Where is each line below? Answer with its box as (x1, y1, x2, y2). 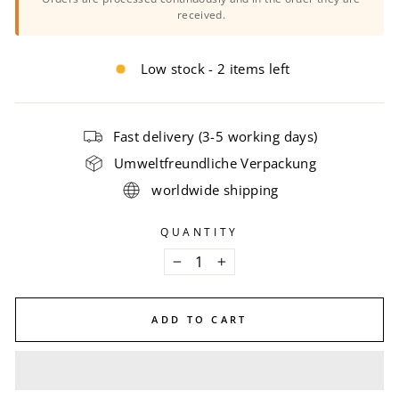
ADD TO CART (151, 313, 248, 326)
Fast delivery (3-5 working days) (112, 126, 318, 145)
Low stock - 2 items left (140, 59, 290, 77)
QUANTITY (160, 224, 239, 239)
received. (176, 6, 226, 22)
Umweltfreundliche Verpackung (113, 153, 317, 172)
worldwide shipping (151, 180, 279, 199)
